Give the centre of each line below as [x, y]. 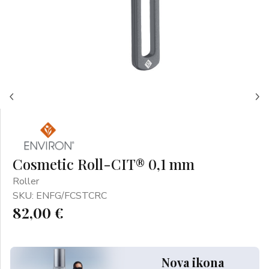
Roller [26, 181]
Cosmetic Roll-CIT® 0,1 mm [104, 164]
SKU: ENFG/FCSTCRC [60, 196]
